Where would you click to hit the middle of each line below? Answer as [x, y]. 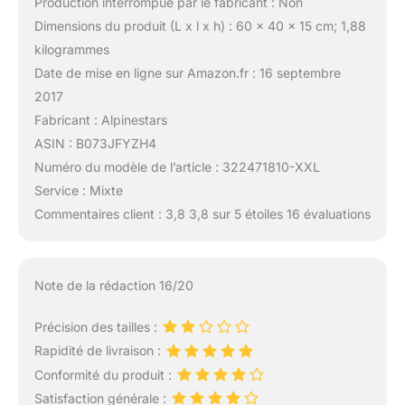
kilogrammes [71, 49]
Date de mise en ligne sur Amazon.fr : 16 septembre [187, 72]
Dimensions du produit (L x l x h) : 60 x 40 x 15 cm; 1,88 [200, 25]
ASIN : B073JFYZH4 [95, 143]
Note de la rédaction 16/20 [113, 286]
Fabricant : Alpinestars [100, 119]
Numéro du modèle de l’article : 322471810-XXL [177, 166]
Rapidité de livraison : [99, 351]
